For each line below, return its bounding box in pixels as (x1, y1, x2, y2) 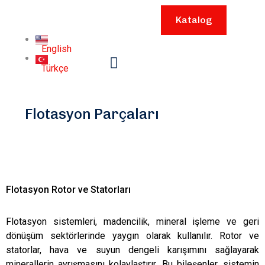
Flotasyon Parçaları (25, 105, 159, 122)
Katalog (176, 14, 212, 25)
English (41, 43, 72, 55)
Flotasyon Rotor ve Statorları (6, 183, 131, 195)
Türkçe (41, 62, 69, 74)
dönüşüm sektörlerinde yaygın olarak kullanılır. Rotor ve (6, 230, 259, 241)
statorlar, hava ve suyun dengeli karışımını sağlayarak (6, 244, 259, 256)
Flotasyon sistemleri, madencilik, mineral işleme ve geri (6, 215, 259, 227)
